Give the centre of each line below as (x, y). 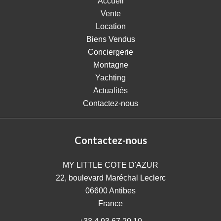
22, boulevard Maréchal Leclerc (110, 178)
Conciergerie (110, 52)
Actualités (110, 91)
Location (110, 26)
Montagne (110, 65)
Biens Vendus (110, 39)
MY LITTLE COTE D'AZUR (110, 165)
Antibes (122, 191)
